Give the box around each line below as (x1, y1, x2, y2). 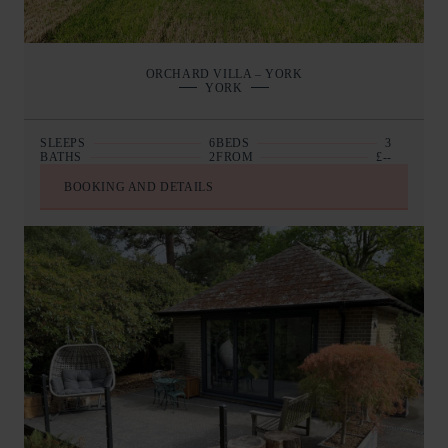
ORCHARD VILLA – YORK (145, 67, 303, 82)
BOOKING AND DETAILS (64, 180, 214, 195)
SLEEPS (40, 136, 86, 151)
